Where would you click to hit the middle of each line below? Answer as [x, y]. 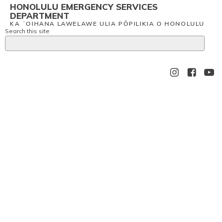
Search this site [27, 31]
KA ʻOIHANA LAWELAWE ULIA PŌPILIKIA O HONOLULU [107, 24]
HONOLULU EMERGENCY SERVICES [84, 7]
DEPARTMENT [40, 16]
